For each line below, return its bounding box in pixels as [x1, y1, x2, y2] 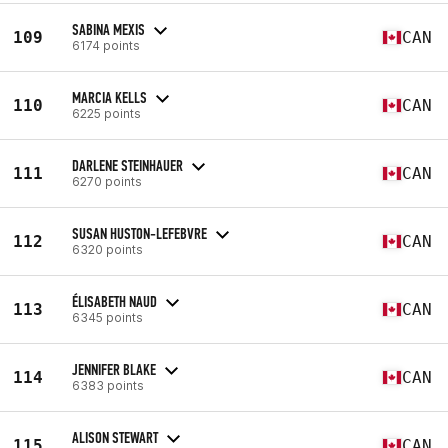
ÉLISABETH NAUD [72, 291, 157, 311]
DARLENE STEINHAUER [72, 155, 183, 175]
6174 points [72, 37, 140, 53]
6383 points [72, 377, 144, 393]
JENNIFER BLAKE [72, 359, 156, 379]
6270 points [72, 173, 142, 189]
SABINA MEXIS [72, 19, 145, 39]
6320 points [72, 241, 143, 257]
